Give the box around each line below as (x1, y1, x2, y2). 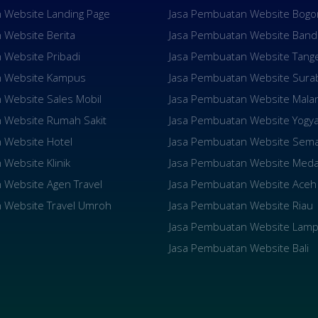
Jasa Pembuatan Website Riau (168, 198, 313, 212)
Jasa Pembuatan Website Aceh (168, 177, 317, 191)
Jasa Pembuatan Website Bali (168, 241, 309, 255)
